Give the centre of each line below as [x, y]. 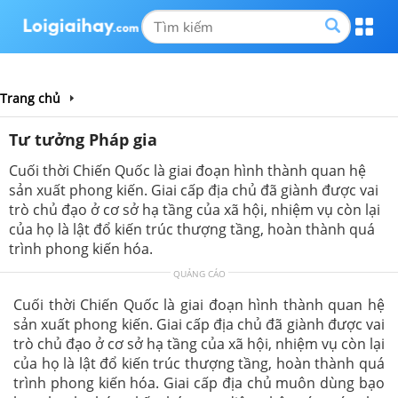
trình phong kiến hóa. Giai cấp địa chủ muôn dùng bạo [199, 383]
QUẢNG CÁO [199, 274]
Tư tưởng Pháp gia [83, 139]
